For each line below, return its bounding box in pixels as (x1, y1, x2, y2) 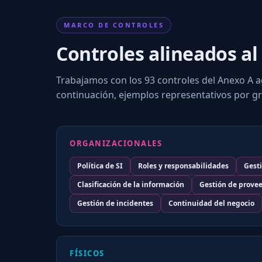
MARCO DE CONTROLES (64, 20, 164, 29)
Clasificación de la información (77, 179, 184, 189)
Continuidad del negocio (168, 198, 254, 208)
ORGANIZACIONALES (70, 137, 162, 149)
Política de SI (77, 160, 123, 171)
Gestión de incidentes (77, 198, 153, 208)
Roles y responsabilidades (138, 160, 229, 171)
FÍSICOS (70, 247, 105, 258)
